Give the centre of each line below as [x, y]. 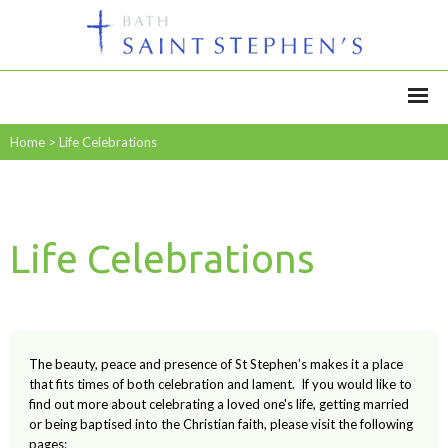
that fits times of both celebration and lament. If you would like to [221, 384]
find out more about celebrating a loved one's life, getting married [219, 404]
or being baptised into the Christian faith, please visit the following [221, 424]
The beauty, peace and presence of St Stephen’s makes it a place [216, 364]
